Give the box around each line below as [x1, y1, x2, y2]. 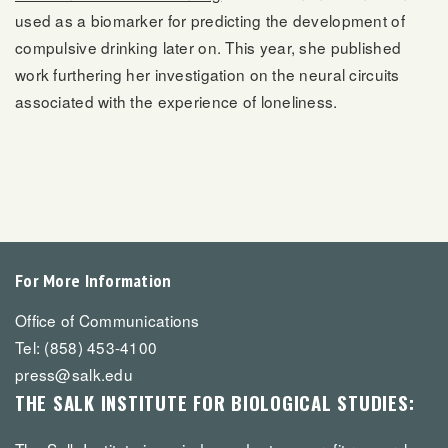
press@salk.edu [15, 362, 133, 385]
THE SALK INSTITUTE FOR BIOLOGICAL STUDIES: [15, 388, 415, 416]
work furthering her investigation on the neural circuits [15, 63, 400, 86]
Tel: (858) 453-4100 [15, 335, 158, 358]
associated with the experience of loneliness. [15, 90, 338, 113]
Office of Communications [15, 308, 200, 331]
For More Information [15, 269, 172, 293]
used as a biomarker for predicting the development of [15, 9, 405, 32]
